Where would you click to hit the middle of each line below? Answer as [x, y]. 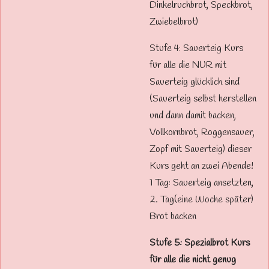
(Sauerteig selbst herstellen [203, 99]
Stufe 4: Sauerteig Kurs [196, 48]
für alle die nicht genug [193, 260]
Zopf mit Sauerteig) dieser [201, 149]
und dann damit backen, [193, 116]
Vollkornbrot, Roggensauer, [202, 132]
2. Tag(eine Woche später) [201, 200]
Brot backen [173, 216]
